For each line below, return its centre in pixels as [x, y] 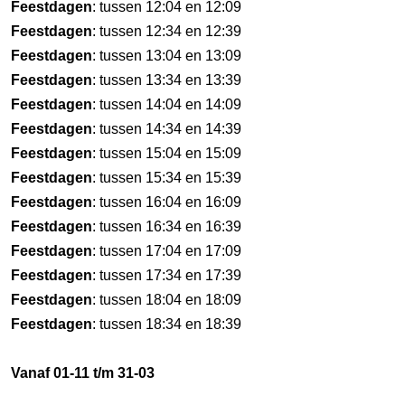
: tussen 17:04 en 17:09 [167, 251]
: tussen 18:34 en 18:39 [167, 324]
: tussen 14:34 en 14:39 [167, 129]
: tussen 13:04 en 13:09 [167, 56]
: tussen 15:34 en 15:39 [167, 178]
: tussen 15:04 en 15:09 [167, 153]
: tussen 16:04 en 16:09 [167, 202]
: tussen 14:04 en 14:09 [167, 104]
